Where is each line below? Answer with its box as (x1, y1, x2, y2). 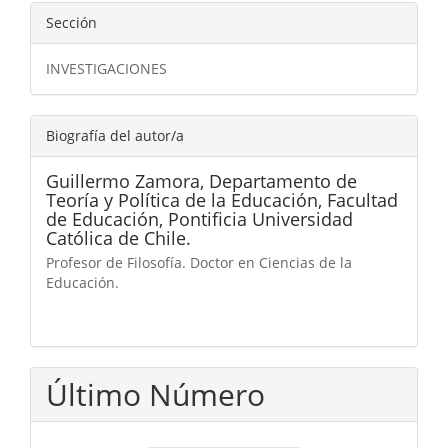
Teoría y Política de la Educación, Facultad (46, 188, 398, 213)
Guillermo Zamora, (46, 169, 209, 194)
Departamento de (209, 169, 357, 194)
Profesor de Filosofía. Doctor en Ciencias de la (46, 253, 352, 273)
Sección (46, 13, 97, 33)
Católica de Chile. (46, 226, 191, 251)
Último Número (46, 374, 265, 416)
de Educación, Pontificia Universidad (46, 207, 353, 232)
